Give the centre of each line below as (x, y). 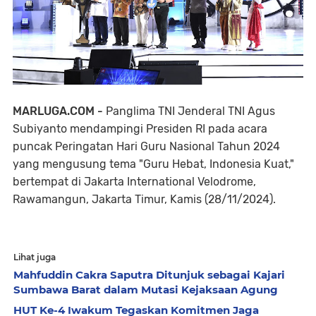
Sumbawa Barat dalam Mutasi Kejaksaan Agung (146, 289)
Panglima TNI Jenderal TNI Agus (190, 111)
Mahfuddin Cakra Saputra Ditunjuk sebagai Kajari (149, 274)
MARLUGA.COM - (59, 111)
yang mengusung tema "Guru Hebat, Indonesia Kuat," (153, 164)
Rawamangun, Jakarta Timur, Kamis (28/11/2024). (144, 199)
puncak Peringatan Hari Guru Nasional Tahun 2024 (146, 146)
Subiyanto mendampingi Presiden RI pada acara (140, 128)
